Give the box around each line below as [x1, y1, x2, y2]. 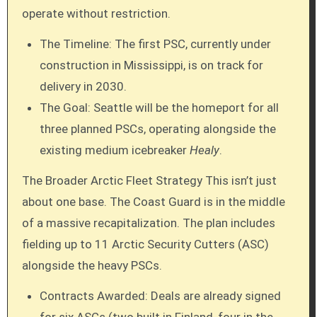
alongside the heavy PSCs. [21, 258, 162, 272]
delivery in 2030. [40, 79, 127, 94]
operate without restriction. [21, 6, 171, 21]
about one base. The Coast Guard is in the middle [21, 194, 285, 209]
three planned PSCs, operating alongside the [40, 122, 277, 137]
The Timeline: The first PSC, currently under [40, 37, 272, 52]
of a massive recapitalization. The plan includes [21, 215, 275, 230]
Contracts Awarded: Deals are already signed [40, 288, 282, 303]
